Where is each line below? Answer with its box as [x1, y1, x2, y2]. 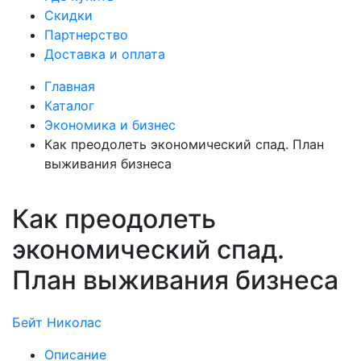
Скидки [44, 7, 93, 24]
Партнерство [44, 27, 128, 44]
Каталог [44, 98, 94, 114]
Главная [44, 78, 95, 95]
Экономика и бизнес [44, 117, 176, 134]
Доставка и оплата [44, 46, 165, 63]
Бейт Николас [12, 314, 102, 331]
